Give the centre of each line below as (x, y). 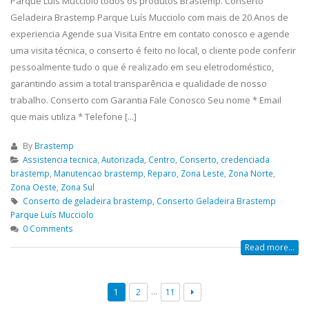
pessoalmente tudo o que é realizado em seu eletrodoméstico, (142, 67)
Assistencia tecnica (60, 160)
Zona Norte (251, 173)
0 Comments (48, 229)
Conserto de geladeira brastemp (87, 201)
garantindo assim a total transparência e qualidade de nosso (139, 84)
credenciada (245, 160)
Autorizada (122, 160)
